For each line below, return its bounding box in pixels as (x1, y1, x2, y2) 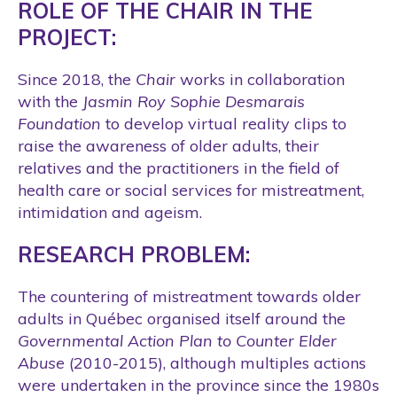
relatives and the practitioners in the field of (18, 157, 339, 178)
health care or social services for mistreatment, (18, 179, 364, 200)
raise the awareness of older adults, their (18, 135, 319, 156)
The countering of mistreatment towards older (18, 285, 361, 307)
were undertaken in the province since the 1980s (18, 374, 379, 395)
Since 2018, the (18, 68, 136, 90)
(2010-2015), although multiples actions (69, 352, 366, 373)
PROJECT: (18, 23, 116, 51)
